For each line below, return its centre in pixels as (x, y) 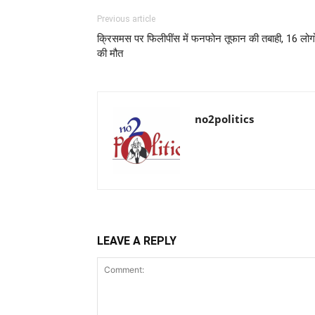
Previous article (126, 19)
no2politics (224, 119)
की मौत (110, 54)
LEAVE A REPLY (137, 241)
